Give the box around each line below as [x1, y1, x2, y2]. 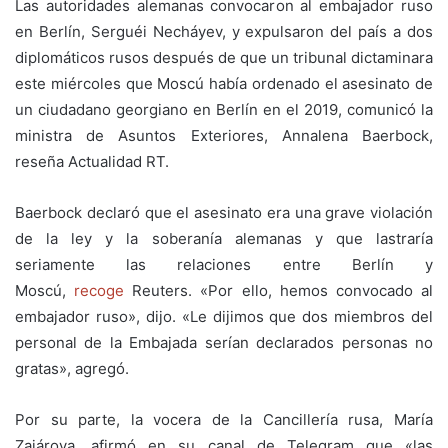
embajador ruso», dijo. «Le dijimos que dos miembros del [15, 306, 433, 326]
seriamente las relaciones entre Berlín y [15, 254, 433, 274]
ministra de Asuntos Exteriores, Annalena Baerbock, [15, 125, 433, 145]
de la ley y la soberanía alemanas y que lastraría [15, 228, 433, 248]
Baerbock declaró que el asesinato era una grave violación [15, 202, 433, 222]
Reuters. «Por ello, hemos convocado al [124, 280, 434, 300]
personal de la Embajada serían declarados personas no [15, 332, 433, 352]
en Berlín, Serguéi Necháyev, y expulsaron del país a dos [15, 21, 433, 41]
